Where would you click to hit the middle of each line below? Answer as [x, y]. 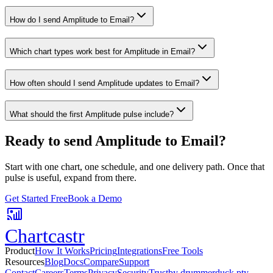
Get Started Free [36, 199]
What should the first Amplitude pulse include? [92, 115]
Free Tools [183, 251]
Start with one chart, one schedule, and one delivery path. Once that [135, 167]
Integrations [140, 251]
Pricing [103, 251]
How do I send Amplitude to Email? [72, 20]
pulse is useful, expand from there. [71, 178]
